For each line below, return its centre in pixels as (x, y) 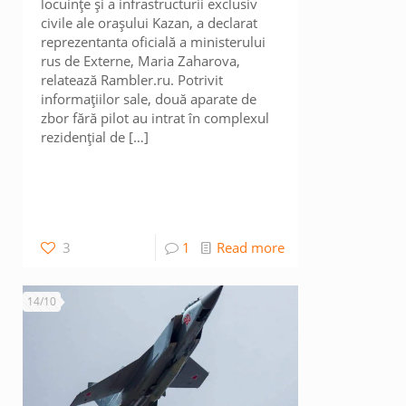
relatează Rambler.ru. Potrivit (132, 80)
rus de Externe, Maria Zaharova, (141, 61)
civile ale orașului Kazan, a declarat (150, 23)
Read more (250, 247)
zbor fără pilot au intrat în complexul (155, 118)
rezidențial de (83, 137)
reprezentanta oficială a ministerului (154, 42)
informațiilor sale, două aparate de (149, 99)
